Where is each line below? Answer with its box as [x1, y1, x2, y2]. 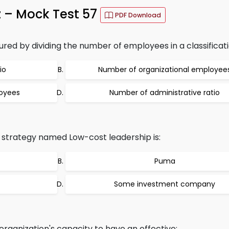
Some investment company [114, 179, 215, 189]
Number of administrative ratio [109, 87, 220, 98]
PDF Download [115, 11, 161, 19]
